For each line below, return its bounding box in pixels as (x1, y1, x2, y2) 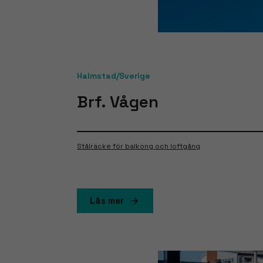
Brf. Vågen (77, 91, 159, 113)
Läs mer (90, 194, 124, 206)
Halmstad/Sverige (77, 70, 151, 82)
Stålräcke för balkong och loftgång (77, 141, 201, 151)
